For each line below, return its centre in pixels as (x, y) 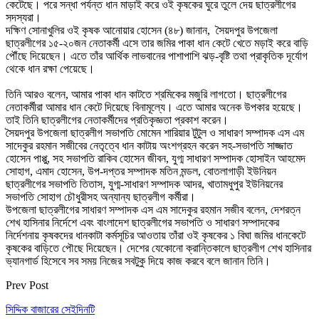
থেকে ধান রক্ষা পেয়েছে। (50, 68)
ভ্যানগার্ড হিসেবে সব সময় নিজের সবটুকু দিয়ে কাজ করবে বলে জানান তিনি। (138, 261)
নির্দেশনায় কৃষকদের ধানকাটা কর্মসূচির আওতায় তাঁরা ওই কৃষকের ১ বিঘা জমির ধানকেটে (156, 235)
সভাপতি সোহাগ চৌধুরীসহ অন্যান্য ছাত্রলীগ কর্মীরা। (101, 197)
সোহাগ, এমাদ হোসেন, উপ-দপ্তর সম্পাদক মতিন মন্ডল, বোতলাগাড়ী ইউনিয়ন (141, 171)
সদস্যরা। (23, 17)
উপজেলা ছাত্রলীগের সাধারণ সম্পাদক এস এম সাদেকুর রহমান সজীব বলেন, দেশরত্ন (153, 209)
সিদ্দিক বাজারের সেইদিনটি (50, 309)
